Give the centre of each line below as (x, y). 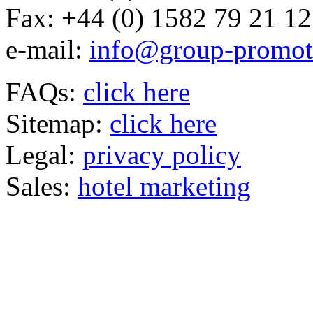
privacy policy (162, 155)
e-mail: (44, 50)
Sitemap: (54, 124)
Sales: (38, 187)
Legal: (41, 155)
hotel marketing (164, 187)
